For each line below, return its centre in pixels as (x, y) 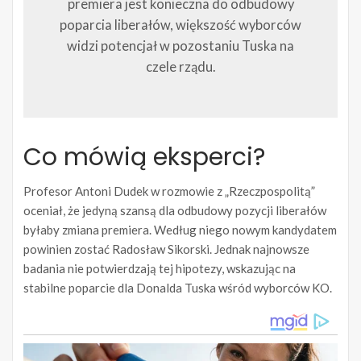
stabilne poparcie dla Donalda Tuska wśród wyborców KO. (178, 288)
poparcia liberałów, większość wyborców (180, 25)
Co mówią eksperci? (144, 158)
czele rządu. (180, 67)
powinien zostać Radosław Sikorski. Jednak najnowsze (166, 249)
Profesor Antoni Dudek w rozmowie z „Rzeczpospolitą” (169, 191)
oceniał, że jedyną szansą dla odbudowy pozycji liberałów (175, 211)
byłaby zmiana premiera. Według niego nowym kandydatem (180, 230)
